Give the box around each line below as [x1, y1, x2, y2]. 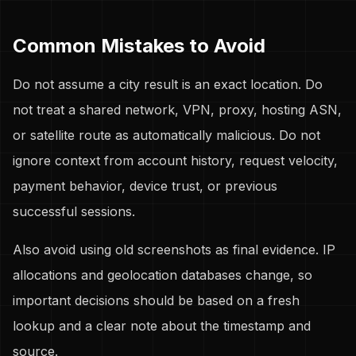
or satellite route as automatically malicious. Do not [13, 127, 320, 143]
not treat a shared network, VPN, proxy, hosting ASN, [13, 102, 342, 118]
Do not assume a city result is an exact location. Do [13, 76, 323, 92]
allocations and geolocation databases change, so [13, 267, 312, 283]
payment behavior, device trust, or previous [13, 178, 277, 194]
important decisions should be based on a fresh [13, 292, 300, 308]
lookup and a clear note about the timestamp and [13, 318, 311, 334]
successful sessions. [13, 203, 135, 219]
